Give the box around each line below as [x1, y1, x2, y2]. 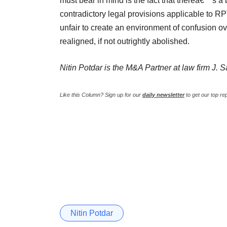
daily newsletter [142, 91, 184, 98]
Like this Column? [60, 91, 105, 98]
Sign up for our [105, 91, 142, 98]
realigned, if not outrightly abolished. [60, 36, 192, 46]
